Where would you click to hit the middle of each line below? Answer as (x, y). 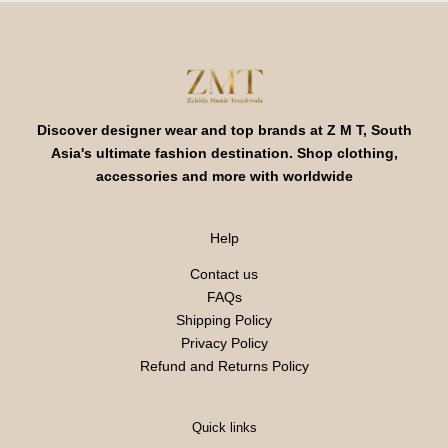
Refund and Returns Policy (224, 366)
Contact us (224, 274)
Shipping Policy (224, 320)
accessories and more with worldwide (224, 176)
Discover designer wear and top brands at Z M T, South (224, 130)
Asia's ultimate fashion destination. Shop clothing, (224, 153)
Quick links (224, 428)
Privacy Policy (224, 343)
